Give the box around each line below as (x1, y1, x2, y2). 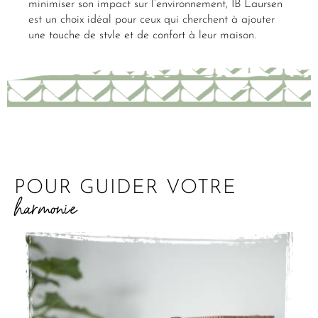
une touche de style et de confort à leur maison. (28, 30, 256, 42)
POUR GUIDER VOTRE (14, 178, 236, 199)
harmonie (14, 194, 77, 223)
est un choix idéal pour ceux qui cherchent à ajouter (28, 14, 275, 26)
